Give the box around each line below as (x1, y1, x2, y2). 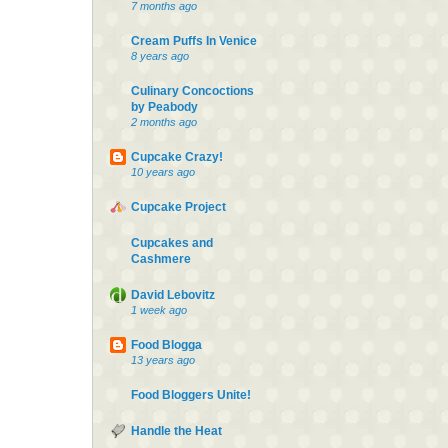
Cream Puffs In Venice (131, 33, 257, 48)
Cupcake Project (131, 199, 226, 214)
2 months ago (131, 115, 197, 128)
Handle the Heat (131, 423, 222, 438)
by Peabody (131, 99, 198, 114)
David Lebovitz (131, 287, 215, 302)
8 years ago (131, 49, 189, 62)
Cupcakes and (131, 235, 213, 250)
